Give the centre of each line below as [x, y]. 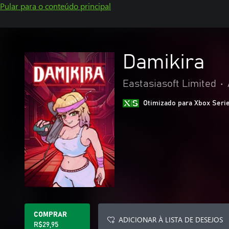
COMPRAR [50, 215]
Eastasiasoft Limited [169, 84]
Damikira [164, 62]
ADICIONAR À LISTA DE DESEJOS [171, 220]
